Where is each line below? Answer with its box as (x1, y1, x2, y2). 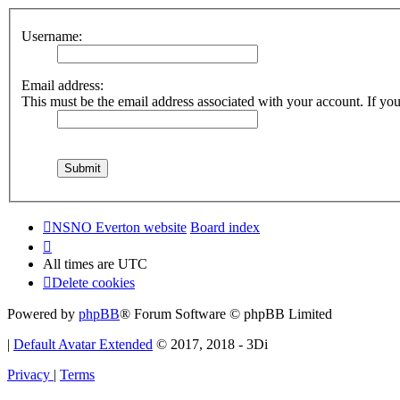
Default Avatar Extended (13, 337, 153, 353)
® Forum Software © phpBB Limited (120, 306, 332, 322)
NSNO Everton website (52, 220, 187, 236)
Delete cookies (52, 275, 135, 291)
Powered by (7, 306, 79, 322)
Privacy (7, 367, 50, 383)
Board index (190, 220, 260, 236)
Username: (21, 29, 82, 45)
